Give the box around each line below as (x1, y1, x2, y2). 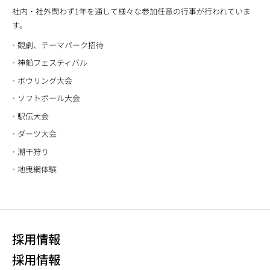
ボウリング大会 (17, 74, 73, 86)
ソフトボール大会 (17, 92, 81, 104)
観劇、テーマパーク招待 (17, 39, 104, 51)
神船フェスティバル (17, 57, 88, 69)
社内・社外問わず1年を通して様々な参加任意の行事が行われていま (12, 5, 251, 17)
